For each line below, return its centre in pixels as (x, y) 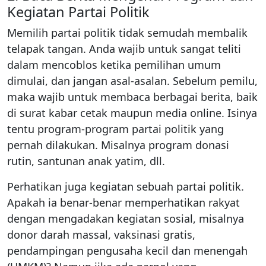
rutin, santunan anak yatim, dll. (86, 161)
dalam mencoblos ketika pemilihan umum (114, 64)
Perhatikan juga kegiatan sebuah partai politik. (126, 186)
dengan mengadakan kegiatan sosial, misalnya (126, 218)
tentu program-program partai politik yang (115, 129)
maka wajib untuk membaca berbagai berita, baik (132, 96)
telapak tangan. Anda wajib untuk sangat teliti (124, 48)
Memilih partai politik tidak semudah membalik (127, 32)
